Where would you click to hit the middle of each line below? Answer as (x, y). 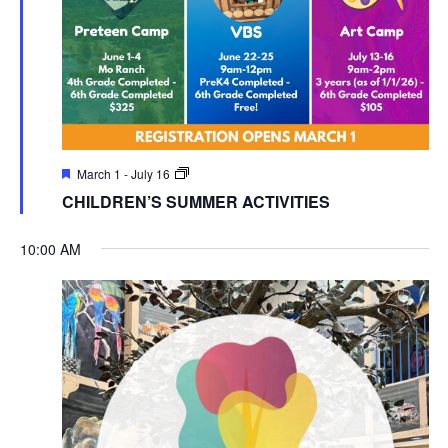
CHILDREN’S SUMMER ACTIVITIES (195, 201)
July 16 (150, 173)
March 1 (98, 173)
